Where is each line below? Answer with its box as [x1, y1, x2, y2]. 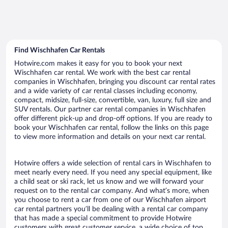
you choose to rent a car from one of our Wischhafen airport [14, 196, 206, 204]
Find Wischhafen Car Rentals [14, 46, 105, 54]
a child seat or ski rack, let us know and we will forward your [14, 178, 204, 185]
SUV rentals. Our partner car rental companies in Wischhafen [14, 105, 206, 113]
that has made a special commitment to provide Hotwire [14, 214, 191, 222]
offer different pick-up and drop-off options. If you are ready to [14, 115, 212, 122]
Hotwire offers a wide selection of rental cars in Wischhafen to [14, 159, 211, 167]
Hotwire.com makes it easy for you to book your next [14, 60, 182, 67]
